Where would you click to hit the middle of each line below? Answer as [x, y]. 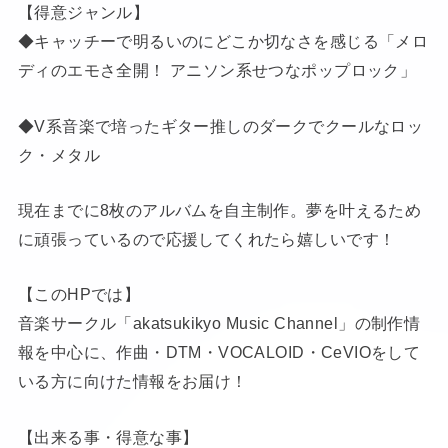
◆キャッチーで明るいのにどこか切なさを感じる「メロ [223, 41]
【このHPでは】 [79, 294]
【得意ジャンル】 [83, 12]
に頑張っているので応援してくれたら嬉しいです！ [206, 238]
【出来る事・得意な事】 [108, 436]
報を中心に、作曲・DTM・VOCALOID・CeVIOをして [219, 352]
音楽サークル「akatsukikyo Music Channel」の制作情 [219, 323]
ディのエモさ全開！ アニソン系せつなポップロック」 [217, 70]
